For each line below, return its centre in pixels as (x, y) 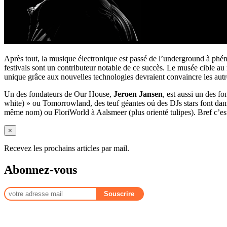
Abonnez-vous (41, 169)
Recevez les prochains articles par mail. (67, 148)
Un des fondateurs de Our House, (59, 94)
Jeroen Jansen (138, 94)
